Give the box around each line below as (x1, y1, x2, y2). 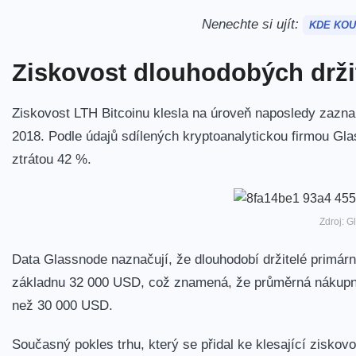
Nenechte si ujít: (201, 16, 303, 31)
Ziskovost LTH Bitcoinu (12, 106, 149, 121)
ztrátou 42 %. (12, 152, 91, 167)
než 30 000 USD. (12, 297, 113, 312)
